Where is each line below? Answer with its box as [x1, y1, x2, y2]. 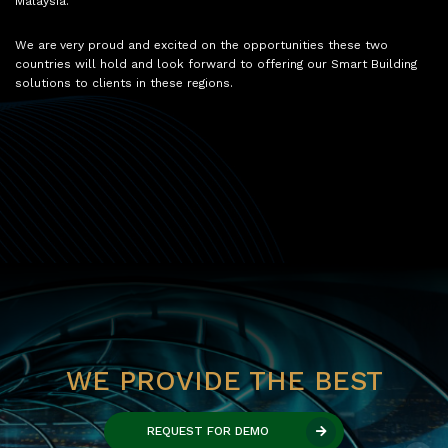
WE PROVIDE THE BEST [65, 369, 383, 397]
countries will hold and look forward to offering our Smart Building [15, 59, 417, 72]
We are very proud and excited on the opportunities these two [15, 40, 388, 53]
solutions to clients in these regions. [15, 78, 233, 91]
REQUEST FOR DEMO [147, 426, 269, 439]
